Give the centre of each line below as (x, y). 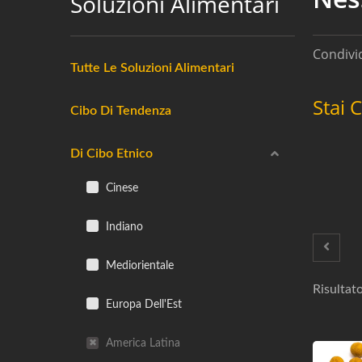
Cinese (120, 188)
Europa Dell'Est (142, 304)
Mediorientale (138, 265)
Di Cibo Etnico (112, 154)
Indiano (123, 227)
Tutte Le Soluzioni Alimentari (152, 68)
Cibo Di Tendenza (121, 111)
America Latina (141, 343)
